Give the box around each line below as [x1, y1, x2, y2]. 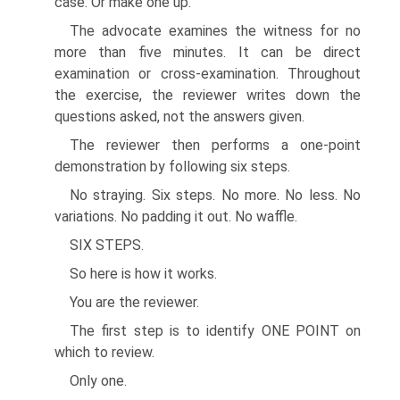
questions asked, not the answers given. [54, 108, 304, 125]
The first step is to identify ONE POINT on [70, 322, 361, 339]
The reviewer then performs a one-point [70, 137, 361, 154]
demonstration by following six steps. [54, 158, 290, 175]
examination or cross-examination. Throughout [54, 65, 361, 82]
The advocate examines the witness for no [70, 22, 361, 39]
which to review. [54, 344, 154, 361]
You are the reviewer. [70, 294, 199, 311]
